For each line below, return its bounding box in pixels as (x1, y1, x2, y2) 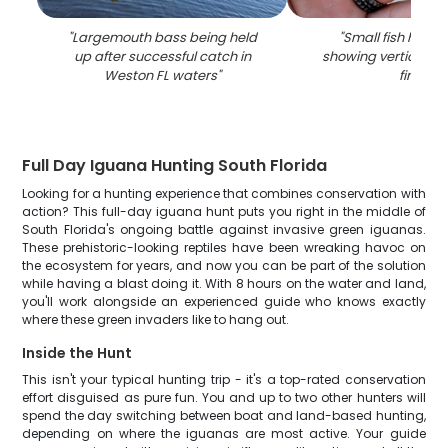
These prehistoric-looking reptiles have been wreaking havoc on (22, 239, 426, 256)
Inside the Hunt (22, 343, 133, 363)
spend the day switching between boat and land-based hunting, (22, 407, 426, 424)
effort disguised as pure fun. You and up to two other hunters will (22, 389, 426, 406)
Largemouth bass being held (71, 28, 257, 47)
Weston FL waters (103, 66, 217, 85)
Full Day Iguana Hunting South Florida (22, 154, 328, 177)
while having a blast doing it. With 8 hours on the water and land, (22, 275, 426, 292)
